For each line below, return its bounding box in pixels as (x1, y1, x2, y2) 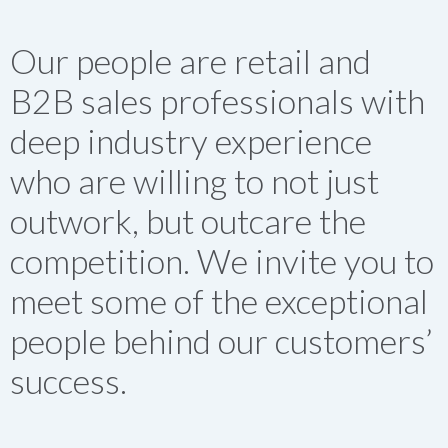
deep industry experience (10, 120, 372, 161)
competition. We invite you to (10, 240, 434, 281)
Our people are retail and (10, 40, 371, 81)
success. (10, 360, 127, 401)
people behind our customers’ (10, 320, 433, 361)
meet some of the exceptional (10, 280, 428, 321)
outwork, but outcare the (10, 200, 366, 241)
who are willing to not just (10, 160, 379, 201)
